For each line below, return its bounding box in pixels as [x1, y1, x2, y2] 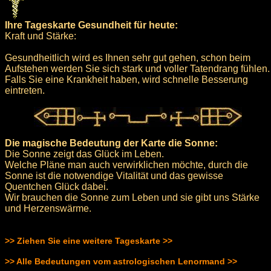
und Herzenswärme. [5, 203, 91, 214]
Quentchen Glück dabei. [5, 181, 108, 192]
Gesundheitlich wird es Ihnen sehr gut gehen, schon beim [5, 52, 250, 63]
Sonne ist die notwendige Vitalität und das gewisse [5, 170, 223, 181]
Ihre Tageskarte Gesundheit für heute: [5, 19, 178, 30]
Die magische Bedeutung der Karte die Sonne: [5, 137, 218, 148]
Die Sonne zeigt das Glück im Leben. [5, 148, 164, 159]
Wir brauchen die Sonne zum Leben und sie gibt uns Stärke [5, 192, 260, 203]
